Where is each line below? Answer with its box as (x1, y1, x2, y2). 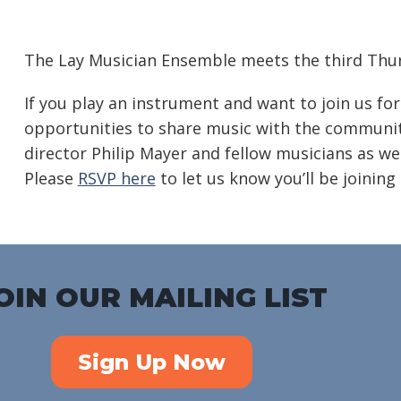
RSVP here (77, 166, 156, 189)
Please (23, 166, 78, 189)
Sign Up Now (78, 348, 226, 375)
